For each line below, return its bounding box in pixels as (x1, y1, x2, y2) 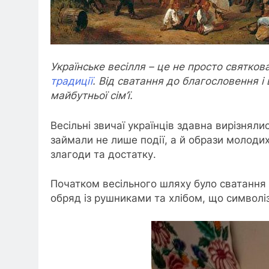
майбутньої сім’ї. (50, 89, 133, 102)
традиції (50, 75, 92, 88)
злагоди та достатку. (50, 148, 156, 160)
